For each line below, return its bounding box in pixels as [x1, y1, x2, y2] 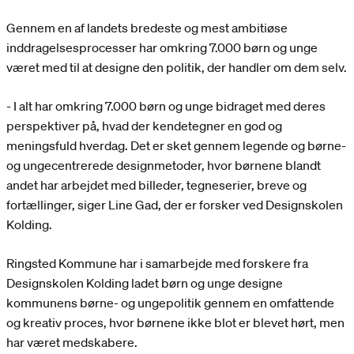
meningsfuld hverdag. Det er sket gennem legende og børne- [6, 137, 346, 154]
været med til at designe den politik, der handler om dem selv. [6, 59, 347, 76]
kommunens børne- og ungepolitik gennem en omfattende [6, 295, 334, 311]
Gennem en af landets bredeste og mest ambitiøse [6, 20, 288, 36]
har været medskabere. [6, 334, 137, 351]
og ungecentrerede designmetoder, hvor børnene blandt [6, 157, 321, 174]
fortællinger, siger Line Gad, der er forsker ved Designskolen [6, 197, 343, 213]
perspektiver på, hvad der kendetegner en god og [6, 118, 282, 134]
